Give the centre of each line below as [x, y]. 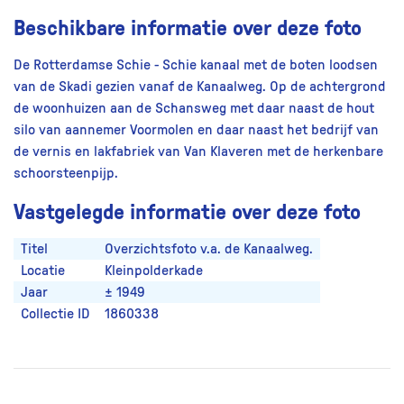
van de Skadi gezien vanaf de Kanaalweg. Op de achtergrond [200, 87]
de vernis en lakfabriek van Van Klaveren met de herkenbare [198, 152]
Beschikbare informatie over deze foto [188, 27]
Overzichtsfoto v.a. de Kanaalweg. [209, 249]
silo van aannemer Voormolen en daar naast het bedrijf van [196, 130]
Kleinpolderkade [154, 271]
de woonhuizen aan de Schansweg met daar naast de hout [194, 109]
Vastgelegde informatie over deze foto [187, 211]
